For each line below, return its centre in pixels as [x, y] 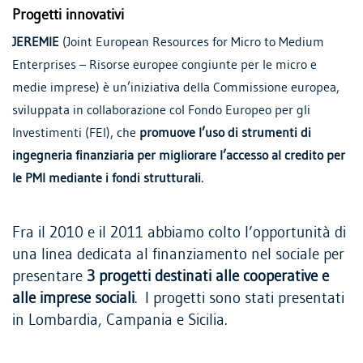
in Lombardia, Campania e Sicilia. [120, 321]
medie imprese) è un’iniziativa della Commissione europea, [176, 88]
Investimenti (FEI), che [76, 133]
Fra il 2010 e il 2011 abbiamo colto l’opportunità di [179, 233]
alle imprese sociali [73, 299]
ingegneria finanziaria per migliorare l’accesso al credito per [179, 156]
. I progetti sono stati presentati [239, 299]
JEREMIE [36, 43]
